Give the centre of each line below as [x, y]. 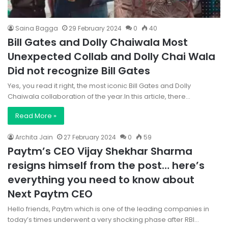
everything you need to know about [101, 180]
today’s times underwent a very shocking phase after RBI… [103, 220]
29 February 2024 [95, 28]
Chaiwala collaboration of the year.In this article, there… [99, 97]
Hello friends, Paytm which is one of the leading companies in [108, 209]
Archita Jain [34, 137]
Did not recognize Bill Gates [79, 71]
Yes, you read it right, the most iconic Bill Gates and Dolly [99, 86]
